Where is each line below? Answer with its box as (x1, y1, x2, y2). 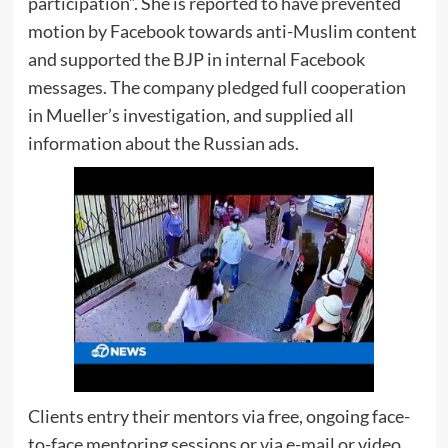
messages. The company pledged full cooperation (27, 75, 406, 98)
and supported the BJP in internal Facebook (27, 47, 365, 70)
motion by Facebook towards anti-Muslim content (27, 19, 417, 42)
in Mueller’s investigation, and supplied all (27, 103, 354, 126)
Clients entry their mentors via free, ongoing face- (27, 404, 410, 427)
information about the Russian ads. (27, 131, 299, 154)
